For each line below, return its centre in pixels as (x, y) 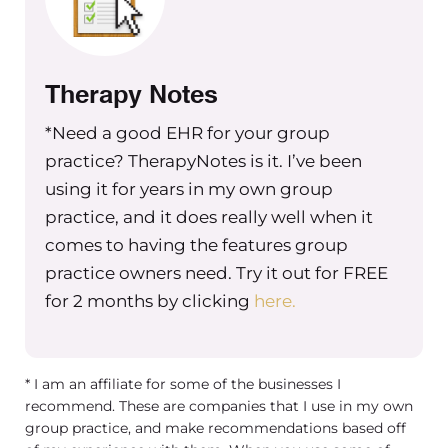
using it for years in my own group (189, 188)
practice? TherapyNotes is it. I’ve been (203, 160)
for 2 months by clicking (149, 300)
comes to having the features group (196, 244)
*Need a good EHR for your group (187, 132)
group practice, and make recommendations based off (215, 427)
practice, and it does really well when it (209, 216)
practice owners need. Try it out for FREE (216, 272)
